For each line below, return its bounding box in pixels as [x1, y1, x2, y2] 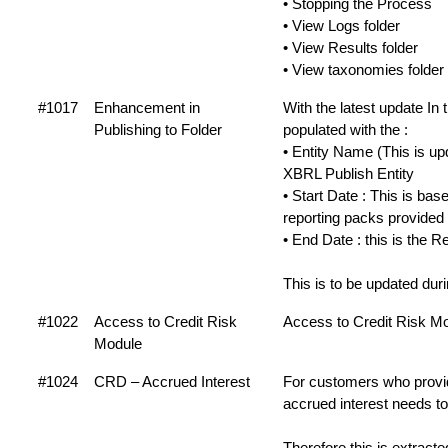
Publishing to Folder [94, 121, 222, 138]
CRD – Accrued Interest [94, 373, 250, 390]
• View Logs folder [283, 17, 400, 34]
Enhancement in [94, 99, 200, 116]
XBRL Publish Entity [283, 165, 414, 182]
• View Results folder [283, 39, 418, 56]
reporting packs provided [283, 209, 444, 226]
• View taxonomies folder [283, 61, 444, 78]
